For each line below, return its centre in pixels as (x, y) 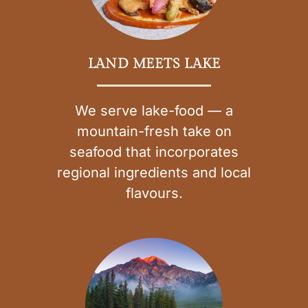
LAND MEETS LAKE (154, 64)
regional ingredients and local (154, 173)
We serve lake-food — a (154, 111)
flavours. (154, 194)
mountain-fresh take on (154, 132)
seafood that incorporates (154, 152)
